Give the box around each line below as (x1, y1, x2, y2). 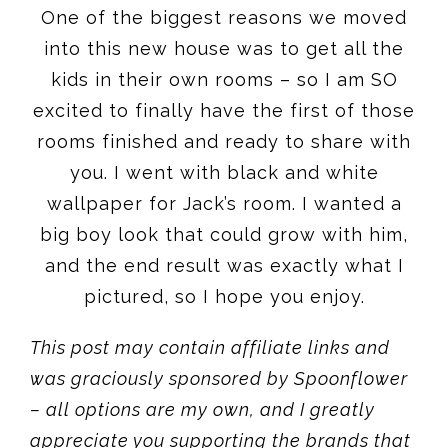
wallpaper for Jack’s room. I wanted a (46, 192, 402, 214)
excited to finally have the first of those (33, 99, 415, 121)
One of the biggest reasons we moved (41, 6, 407, 28)
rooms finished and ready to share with (37, 130, 411, 152)
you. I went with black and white (69, 161, 379, 183)
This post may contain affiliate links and (30, 336, 390, 358)
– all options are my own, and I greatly (30, 398, 375, 420)
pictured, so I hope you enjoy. (83, 285, 365, 307)
